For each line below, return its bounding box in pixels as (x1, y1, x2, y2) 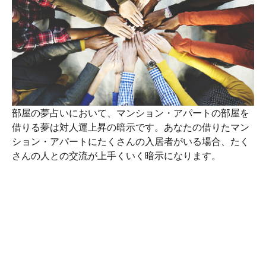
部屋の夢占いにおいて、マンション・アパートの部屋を (12, 107, 249, 119)
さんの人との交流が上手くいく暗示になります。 (12, 150, 221, 161)
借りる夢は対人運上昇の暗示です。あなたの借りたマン (12, 121, 249, 133)
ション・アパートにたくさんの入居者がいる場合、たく (12, 135, 249, 147)
